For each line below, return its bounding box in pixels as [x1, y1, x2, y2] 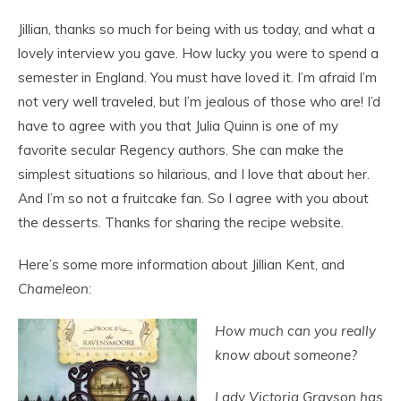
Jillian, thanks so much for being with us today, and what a [18, 20, 375, 38]
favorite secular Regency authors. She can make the [18, 141, 344, 158]
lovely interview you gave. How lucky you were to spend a [18, 44, 379, 62]
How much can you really [215, 321, 376, 339]
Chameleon [18, 279, 89, 297]
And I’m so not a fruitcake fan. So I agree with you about [18, 189, 369, 207]
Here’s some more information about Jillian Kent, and [18, 255, 345, 273]
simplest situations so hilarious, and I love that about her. [18, 165, 370, 183]
